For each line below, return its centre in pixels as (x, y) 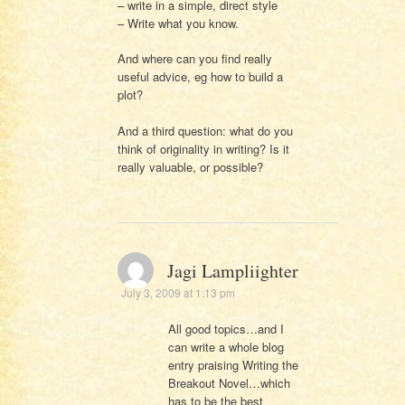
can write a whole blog (226, 347)
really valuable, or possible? (190, 166)
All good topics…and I (226, 329)
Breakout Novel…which (229, 383)
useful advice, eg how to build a (200, 77)
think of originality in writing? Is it (203, 148)
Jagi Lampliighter (232, 271)
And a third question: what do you (205, 130)
